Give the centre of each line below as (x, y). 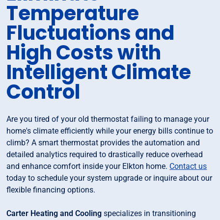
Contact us (188, 166)
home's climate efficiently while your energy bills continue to (110, 131)
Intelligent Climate (99, 72)
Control (43, 92)
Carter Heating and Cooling (54, 214)
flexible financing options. (51, 190)
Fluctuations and (91, 33)
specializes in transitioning (149, 214)
